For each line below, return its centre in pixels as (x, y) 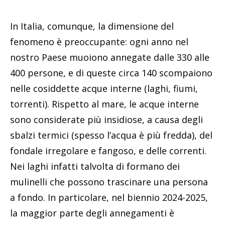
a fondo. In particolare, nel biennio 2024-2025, (109, 198)
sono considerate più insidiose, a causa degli (106, 120)
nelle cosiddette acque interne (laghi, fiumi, (104, 89)
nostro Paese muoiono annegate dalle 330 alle (110, 58)
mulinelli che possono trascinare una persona (109, 182)
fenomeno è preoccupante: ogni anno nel (99, 42)
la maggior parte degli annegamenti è (92, 213)
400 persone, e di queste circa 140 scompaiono (111, 73)
